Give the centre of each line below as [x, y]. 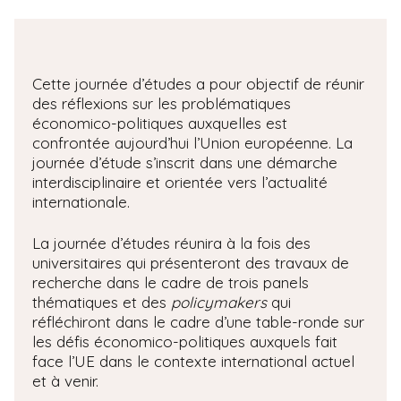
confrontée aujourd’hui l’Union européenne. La [192, 142]
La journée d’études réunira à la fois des [171, 243]
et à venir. [65, 380]
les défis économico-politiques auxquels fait [185, 341]
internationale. [81, 201]
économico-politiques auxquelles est [160, 123]
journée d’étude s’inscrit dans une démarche [185, 162]
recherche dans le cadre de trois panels [171, 282]
